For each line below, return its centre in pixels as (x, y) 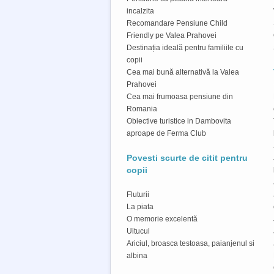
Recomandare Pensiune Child (177, 23)
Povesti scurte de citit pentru (187, 157)
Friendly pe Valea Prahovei (172, 35)
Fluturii (138, 194)
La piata (140, 206)
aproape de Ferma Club (166, 133)
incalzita (140, 11)
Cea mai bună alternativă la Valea (183, 72)
